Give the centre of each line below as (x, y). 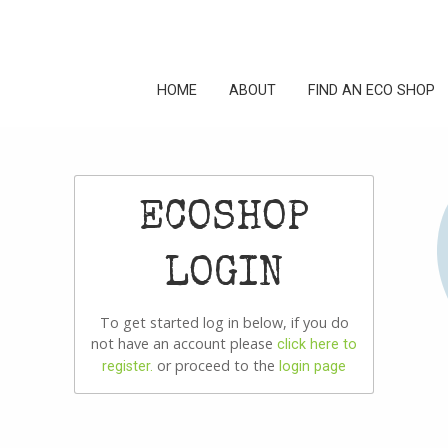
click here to (317, 344)
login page (312, 366)
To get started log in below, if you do (224, 322)
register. (127, 366)
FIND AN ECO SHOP (371, 90)
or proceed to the (216, 365)
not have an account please (184, 343)
